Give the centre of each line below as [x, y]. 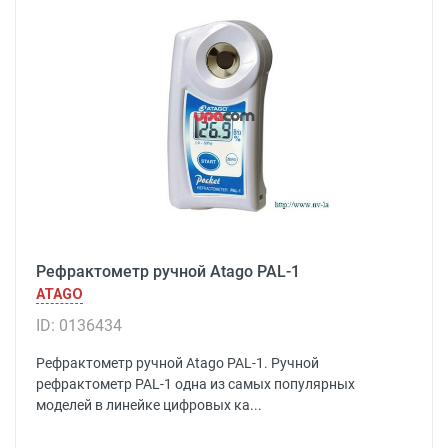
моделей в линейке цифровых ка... [149, 405]
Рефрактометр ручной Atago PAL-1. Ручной [177, 363]
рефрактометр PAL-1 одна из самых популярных [195, 384]
